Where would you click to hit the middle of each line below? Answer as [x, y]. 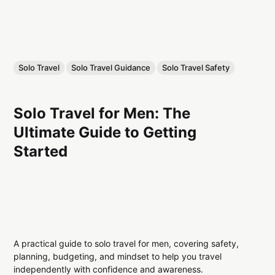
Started [41, 151]
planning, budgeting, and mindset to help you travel [118, 257]
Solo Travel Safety [196, 68]
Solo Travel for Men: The [102, 113]
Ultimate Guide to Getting [105, 132]
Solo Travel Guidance [111, 68]
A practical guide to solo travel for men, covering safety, [126, 244]
